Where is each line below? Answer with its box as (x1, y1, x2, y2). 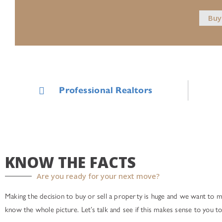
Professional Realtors (59, 85, 153, 96)
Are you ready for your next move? (37, 171, 160, 181)
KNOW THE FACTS (5, 152, 136, 172)
